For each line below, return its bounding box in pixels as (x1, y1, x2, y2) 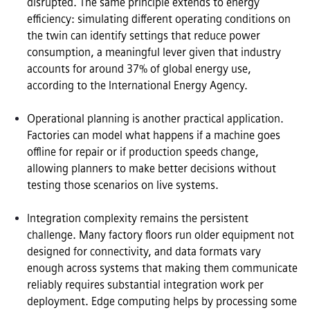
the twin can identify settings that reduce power (27, 29, 260, 43)
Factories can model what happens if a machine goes (27, 129, 280, 143)
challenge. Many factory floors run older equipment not (27, 228, 294, 242)
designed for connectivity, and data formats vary (27, 245, 261, 259)
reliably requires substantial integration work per (27, 278, 264, 292)
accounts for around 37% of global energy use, (27, 62, 251, 76)
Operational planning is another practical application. (27, 112, 284, 126)
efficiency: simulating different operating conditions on (27, 12, 291, 26)
